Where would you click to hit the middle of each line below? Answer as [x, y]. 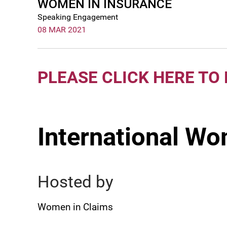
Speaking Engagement [78, 17]
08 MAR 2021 [62, 29]
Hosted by [75, 182]
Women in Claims [75, 207]
